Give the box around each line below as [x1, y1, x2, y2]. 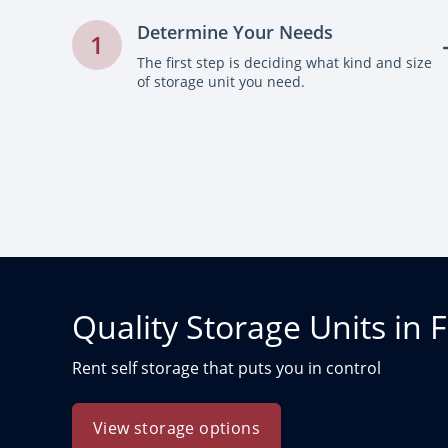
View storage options [93, 417, 260, 439]
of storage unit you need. [137, 72, 305, 91]
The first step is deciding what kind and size [137, 53, 432, 72]
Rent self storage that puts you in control [72, 357, 381, 379]
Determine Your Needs [137, 20, 333, 44]
